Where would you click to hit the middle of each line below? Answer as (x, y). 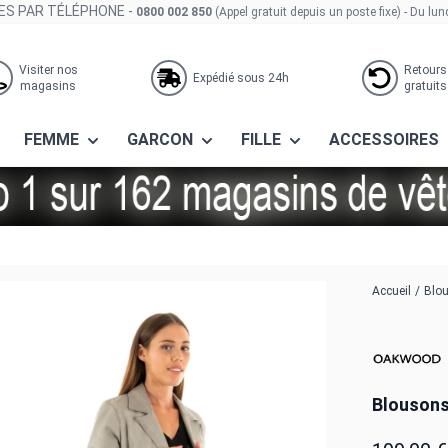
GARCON (161, 139)
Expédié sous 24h (240, 78)
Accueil (391, 291)
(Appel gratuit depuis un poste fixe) (307, 12)
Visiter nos (48, 70)
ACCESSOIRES (385, 139)
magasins (48, 86)
